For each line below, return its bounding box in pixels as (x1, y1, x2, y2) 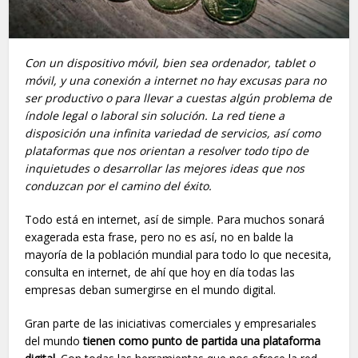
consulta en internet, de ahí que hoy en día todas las (25, 264, 296, 280)
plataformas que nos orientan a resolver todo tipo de (25, 142, 309, 158)
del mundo (25, 332, 84, 348)
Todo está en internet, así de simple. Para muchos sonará (25, 211, 325, 227)
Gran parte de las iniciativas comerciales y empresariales (25, 315, 317, 331)
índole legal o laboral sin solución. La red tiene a (25, 107, 285, 123)
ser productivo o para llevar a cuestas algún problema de (25, 89, 332, 105)
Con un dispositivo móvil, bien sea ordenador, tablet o (25, 54, 316, 70)
